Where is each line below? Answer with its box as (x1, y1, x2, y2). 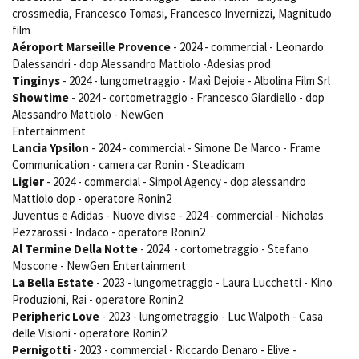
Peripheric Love (12, 309, 99, 325)
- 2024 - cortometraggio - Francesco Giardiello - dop (69, 90, 325, 106)
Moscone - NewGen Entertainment (12, 258, 188, 274)
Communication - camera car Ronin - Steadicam (12, 157, 244, 173)
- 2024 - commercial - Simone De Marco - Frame (89, 140, 321, 156)
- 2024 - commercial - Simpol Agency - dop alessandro (44, 174, 306, 190)
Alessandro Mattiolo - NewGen (12, 107, 163, 123)
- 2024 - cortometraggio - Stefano (138, 241, 309, 257)
